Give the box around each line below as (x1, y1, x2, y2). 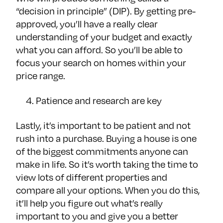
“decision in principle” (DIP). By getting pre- (16, 4, 196, 18)
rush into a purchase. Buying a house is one (16, 131, 197, 145)
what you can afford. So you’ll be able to (16, 43, 183, 57)
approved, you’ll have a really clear (16, 17, 158, 31)
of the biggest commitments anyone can (16, 144, 188, 158)
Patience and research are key (36, 94, 162, 108)
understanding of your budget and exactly (16, 30, 192, 44)
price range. (16, 69, 67, 83)
